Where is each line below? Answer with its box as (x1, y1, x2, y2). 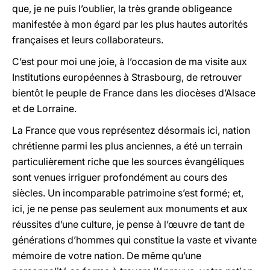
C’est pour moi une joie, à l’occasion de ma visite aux (12, 55, 247, 67)
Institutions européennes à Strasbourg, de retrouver (12, 71, 242, 83)
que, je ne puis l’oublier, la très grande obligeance (12, 2, 232, 14)
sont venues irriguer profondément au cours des (12, 171, 227, 183)
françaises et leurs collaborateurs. (12, 34, 163, 46)
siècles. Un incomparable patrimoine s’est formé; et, (12, 187, 243, 199)
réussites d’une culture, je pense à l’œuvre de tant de (12, 218, 245, 230)
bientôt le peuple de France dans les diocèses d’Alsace (12, 87, 256, 99)
